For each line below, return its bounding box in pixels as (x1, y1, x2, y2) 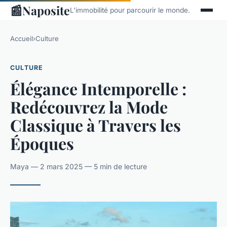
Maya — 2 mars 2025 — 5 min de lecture (10, 162, 147, 171)
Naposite (22, 2, 70, 18)
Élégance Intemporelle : (10, 77, 186, 99)
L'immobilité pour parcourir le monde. (70, 6, 190, 14)
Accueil (10, 34, 33, 43)
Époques (10, 132, 74, 154)
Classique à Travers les (10, 113, 181, 136)
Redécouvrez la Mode (10, 95, 168, 118)
